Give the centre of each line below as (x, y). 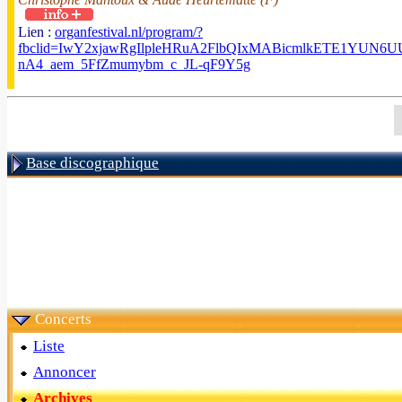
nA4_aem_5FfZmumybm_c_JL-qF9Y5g (134, 64)
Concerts (63, 319)
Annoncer (65, 372)
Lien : (36, 32)
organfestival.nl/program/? (129, 32)
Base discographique (92, 163)
